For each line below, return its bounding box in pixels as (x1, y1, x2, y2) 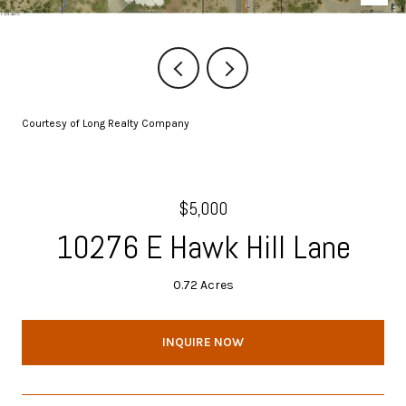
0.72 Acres (172, 277, 234, 293)
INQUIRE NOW (162, 333, 244, 350)
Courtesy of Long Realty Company (22, 117, 189, 130)
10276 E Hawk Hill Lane (55, 227, 351, 268)
